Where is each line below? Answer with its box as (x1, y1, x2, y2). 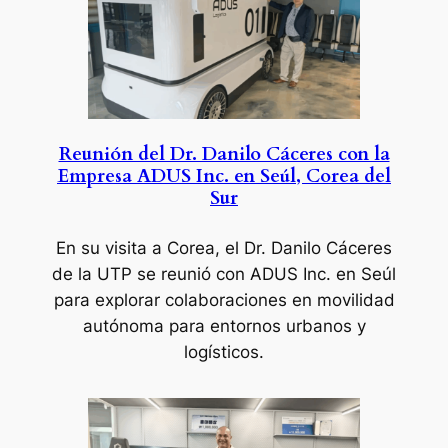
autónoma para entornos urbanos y (82, 315, 366, 336)
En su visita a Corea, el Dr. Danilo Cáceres (56, 237, 392, 258)
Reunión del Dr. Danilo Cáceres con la (58, 142, 390, 167)
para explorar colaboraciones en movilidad (53, 289, 395, 310)
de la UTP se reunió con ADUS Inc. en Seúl (52, 263, 396, 284)
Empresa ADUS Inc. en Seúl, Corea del (57, 164, 391, 189)
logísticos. (184, 341, 264, 362)
